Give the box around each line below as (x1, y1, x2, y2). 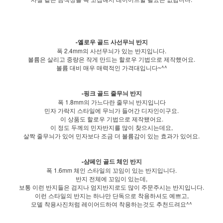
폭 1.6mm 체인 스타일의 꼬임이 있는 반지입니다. (46, 166, 177, 175)
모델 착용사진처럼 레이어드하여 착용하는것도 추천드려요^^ (31, 200, 192, 209)
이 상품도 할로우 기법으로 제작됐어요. (60, 114, 163, 123)
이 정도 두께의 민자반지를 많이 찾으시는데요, (50, 123, 173, 132)
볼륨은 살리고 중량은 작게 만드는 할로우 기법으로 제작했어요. (28, 55, 195, 64)
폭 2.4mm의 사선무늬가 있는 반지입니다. (57, 46, 166, 55)
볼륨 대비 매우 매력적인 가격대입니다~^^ (56, 63, 167, 72)
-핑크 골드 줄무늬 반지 (81, 89, 142, 98)
